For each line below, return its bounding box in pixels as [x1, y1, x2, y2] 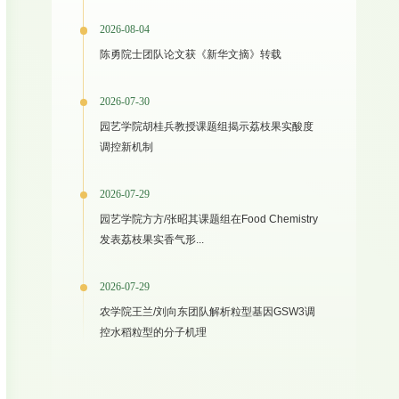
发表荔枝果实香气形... [100, 233, 205, 247]
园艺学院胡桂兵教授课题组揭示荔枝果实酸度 [100, 120, 314, 134]
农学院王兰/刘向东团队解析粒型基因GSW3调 [100, 305, 316, 319]
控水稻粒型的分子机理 [100, 326, 208, 339]
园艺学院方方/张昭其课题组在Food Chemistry [100, 213, 319, 226]
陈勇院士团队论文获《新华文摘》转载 [100, 48, 282, 61]
